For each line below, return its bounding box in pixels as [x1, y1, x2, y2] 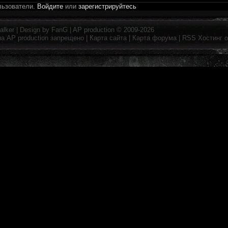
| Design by [14, 26, 51, 34]
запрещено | [48, 34, 90, 42]
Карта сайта [90, 34, 127, 42]
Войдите [37, 3, 63, 11]
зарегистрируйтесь [78, 3, 136, 11]
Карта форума [132, 34, 177, 42]
